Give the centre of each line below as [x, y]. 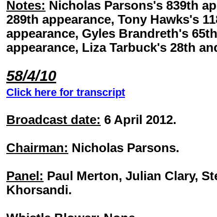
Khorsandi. [39, 190]
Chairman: [37, 148]
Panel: [25, 176]
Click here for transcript [66, 92]
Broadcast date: [54, 120]
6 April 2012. [139, 120]
